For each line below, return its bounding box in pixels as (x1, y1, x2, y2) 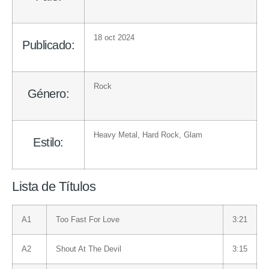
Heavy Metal (94, 130, 138, 139)
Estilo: (33, 135, 64, 149)
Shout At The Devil (56, 244, 121, 253)
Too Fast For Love (56, 215, 119, 224)
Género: (27, 86, 70, 100)
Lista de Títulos (12, 178, 95, 194)
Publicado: (22, 38, 74, 52)
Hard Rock (142, 130, 179, 139)
